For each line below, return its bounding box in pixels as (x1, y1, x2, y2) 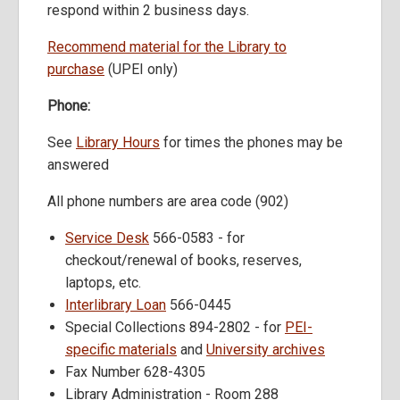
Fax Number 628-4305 (65, 363, 205, 381)
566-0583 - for (149, 229, 248, 247)
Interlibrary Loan (65, 296, 166, 314)
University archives (206, 341, 325, 359)
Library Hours (76, 134, 160, 152)
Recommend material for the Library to (47, 38, 287, 56)
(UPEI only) (104, 61, 178, 79)
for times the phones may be (160, 134, 343, 152)
